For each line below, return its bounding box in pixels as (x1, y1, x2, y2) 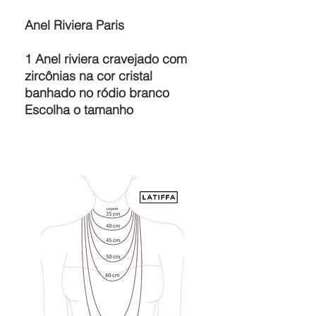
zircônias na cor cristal (25, 67, 152, 84)
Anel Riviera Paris (25, 16, 124, 33)
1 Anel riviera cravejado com (25, 50, 187, 67)
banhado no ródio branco (25, 84, 173, 101)
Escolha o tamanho (25, 101, 137, 118)
